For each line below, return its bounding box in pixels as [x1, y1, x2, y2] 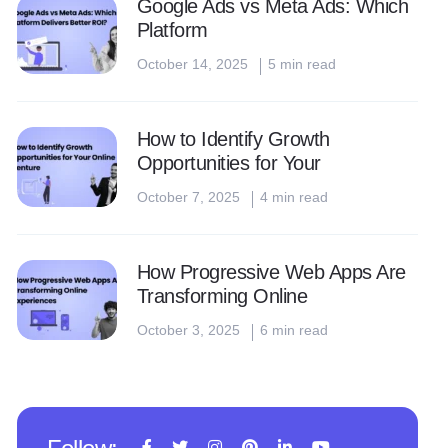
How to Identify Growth [136, 128, 330, 150]
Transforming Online [136, 285, 308, 307]
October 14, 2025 [136, 56, 248, 72]
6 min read [259, 322, 328, 338]
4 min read [259, 189, 328, 205]
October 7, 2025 [136, 189, 240, 205]
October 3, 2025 [136, 322, 240, 338]
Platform [136, 19, 208, 41]
